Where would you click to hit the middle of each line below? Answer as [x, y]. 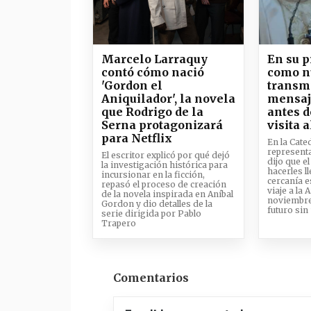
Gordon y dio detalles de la [157, 204]
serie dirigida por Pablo [151, 213]
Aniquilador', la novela [168, 99]
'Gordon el [132, 85]
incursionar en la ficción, [153, 175]
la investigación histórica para [165, 165]
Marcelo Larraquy [154, 59]
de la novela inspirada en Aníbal [167, 194]
